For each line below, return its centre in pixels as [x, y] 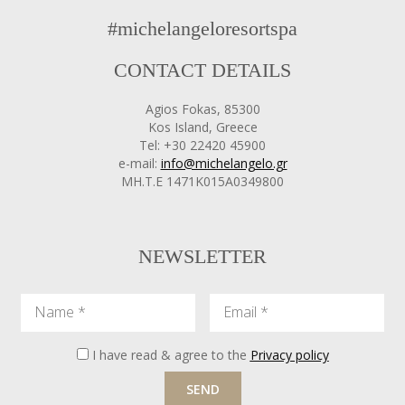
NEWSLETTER [202, 257]
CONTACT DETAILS [202, 71]
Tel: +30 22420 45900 [202, 146]
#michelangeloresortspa [202, 29]
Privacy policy [289, 355]
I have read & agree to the [171, 355]
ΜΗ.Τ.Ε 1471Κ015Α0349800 [202, 182]
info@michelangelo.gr [224, 164]
